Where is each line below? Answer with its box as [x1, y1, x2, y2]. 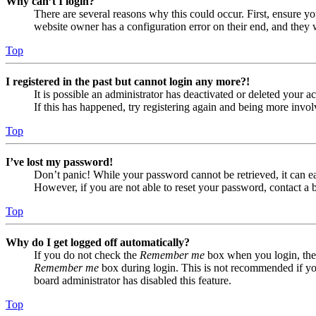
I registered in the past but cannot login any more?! [6, 75, 250, 88]
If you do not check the [34, 249, 140, 262]
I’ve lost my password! [6, 156, 113, 169]
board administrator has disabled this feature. [34, 274, 231, 287]
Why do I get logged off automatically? [6, 236, 190, 249]
